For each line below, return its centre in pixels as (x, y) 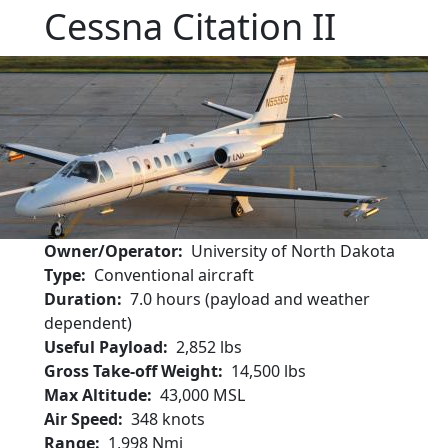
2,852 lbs (209, 347)
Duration (80, 299)
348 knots (168, 419)
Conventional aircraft (174, 275)
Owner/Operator (111, 251)
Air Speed (81, 419)
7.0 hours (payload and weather (250, 299)
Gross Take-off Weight (131, 371)
